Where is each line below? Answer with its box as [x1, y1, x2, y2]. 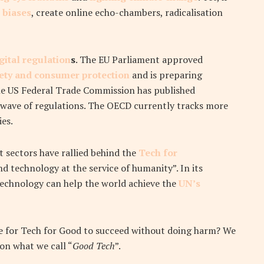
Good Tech [72, 239, 115, 253]
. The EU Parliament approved [75, 53, 203, 67]
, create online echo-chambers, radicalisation [31, 6, 223, 19]
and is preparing [130, 68, 202, 82]
